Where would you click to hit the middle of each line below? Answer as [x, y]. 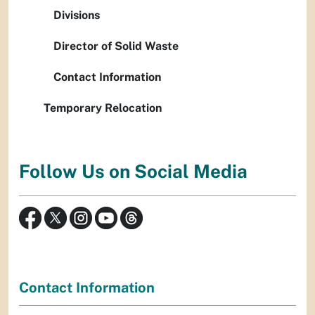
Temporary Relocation [103, 108]
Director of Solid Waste [116, 46]
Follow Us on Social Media [133, 172]
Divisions [77, 15]
